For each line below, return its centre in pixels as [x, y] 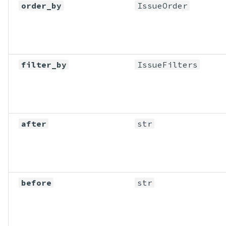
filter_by [44, 64]
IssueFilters [167, 64]
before [36, 182]
